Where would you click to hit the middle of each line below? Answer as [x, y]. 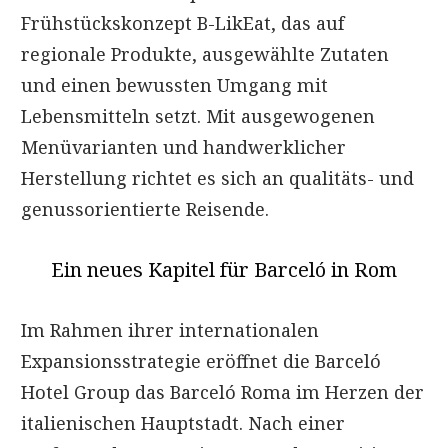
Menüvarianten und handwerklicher [183, 146]
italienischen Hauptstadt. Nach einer [183, 422]
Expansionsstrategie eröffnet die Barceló [201, 360]
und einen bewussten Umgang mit [174, 84]
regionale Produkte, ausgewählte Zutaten [205, 53]
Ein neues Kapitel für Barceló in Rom [224, 269]
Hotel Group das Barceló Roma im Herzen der [222, 391]
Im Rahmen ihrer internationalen [170, 329]
